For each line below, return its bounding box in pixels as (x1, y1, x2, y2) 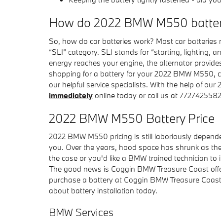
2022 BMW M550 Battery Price (49, 110, 215, 126)
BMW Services (49, 205, 113, 219)
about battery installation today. (49, 185, 157, 195)
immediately (49, 90, 93, 100)
